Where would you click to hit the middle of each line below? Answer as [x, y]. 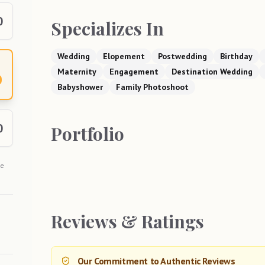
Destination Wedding [212, 71]
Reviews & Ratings [127, 221]
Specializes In [107, 28]
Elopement [124, 56]
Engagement [134, 71]
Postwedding [182, 56]
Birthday [236, 56]
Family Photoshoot [152, 87]
